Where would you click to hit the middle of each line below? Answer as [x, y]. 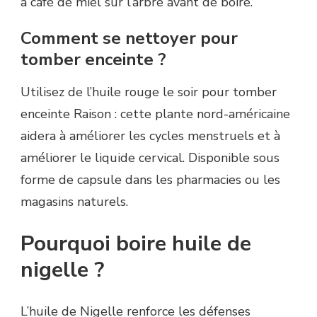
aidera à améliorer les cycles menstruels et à [150, 136]
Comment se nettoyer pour [129, 39]
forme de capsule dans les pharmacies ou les [150, 179]
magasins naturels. [74, 201]
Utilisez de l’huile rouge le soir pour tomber [149, 92]
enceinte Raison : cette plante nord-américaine [155, 114]
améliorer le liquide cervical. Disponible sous [150, 157]
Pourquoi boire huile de [136, 243]
